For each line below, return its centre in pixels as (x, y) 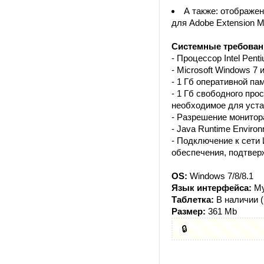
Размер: (189, 211)
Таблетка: (193, 199)
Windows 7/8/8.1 (220, 176)
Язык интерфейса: (212, 188)
